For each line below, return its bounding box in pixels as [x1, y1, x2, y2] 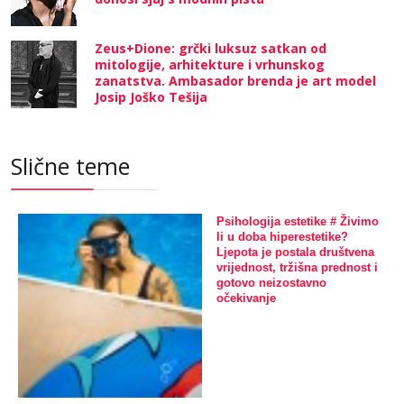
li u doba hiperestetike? [216, 230, 348, 244]
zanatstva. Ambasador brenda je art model [95, 72, 376, 90]
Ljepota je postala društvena [216, 245, 374, 260]
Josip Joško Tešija [95, 88, 207, 106]
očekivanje [216, 291, 276, 306]
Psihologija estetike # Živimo [216, 215, 379, 229]
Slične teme [11, 151, 130, 182]
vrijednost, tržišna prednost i [216, 261, 378, 275]
